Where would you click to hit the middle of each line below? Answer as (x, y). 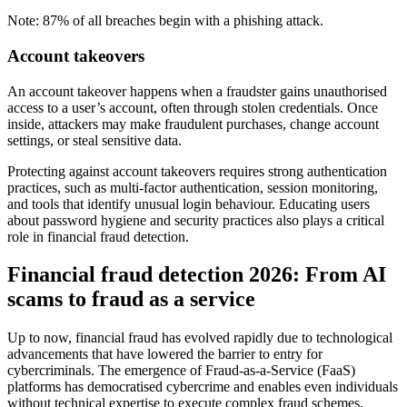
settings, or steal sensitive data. (94, 140)
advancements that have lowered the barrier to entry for (165, 354)
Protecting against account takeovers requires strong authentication (197, 171)
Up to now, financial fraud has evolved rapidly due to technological (200, 338)
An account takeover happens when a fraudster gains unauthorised (197, 91)
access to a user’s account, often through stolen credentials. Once (193, 107)
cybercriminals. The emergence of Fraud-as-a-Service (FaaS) (181, 371)
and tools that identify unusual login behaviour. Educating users (189, 203)
